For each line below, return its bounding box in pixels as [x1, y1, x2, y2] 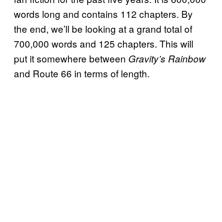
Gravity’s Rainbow [128, 52, 206, 65]
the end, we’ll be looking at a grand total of [14, 21, 192, 35]
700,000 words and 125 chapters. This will [14, 36, 193, 50]
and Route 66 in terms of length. [14, 66, 150, 80]
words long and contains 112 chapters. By [14, 6, 193, 20]
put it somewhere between [14, 51, 128, 65]
